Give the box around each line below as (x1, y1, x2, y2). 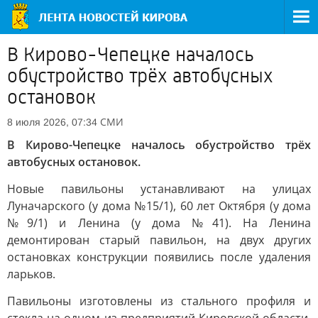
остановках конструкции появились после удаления (7, 249, 311, 265)
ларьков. (7, 266, 55, 282)
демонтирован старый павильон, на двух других (7, 232, 311, 248)
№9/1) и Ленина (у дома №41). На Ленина (7, 215, 311, 231)
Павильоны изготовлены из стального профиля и (7, 293, 311, 309)
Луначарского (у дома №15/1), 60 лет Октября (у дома (7, 198, 311, 214)
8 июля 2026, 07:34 (7, 116, 97, 128)
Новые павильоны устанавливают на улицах (7, 181, 311, 197)
